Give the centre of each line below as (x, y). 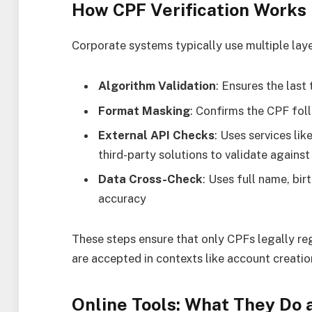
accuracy (122, 199)
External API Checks (156, 135)
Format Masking (144, 110)
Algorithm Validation (157, 86)
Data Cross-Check (150, 179)
